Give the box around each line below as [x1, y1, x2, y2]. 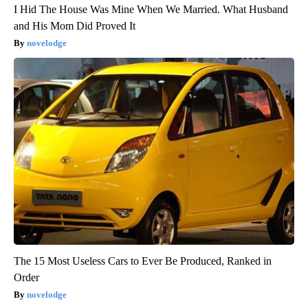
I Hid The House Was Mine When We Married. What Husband [14, 3, 288, 15]
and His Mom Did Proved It [14, 19, 135, 32]
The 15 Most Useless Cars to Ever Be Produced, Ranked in [14, 254, 272, 267]
